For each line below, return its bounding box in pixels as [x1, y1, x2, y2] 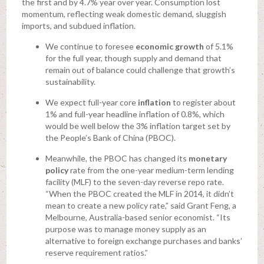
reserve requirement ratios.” [45, 247, 148, 258]
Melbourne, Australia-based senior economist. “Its [45, 212, 230, 223]
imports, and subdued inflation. [21, 21, 136, 31]
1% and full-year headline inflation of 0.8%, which [45, 109, 225, 120]
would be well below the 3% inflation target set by [45, 121, 230, 131]
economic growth [135, 41, 204, 52]
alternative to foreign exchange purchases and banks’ [45, 236, 242, 246]
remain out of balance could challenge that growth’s [45, 65, 235, 75]
